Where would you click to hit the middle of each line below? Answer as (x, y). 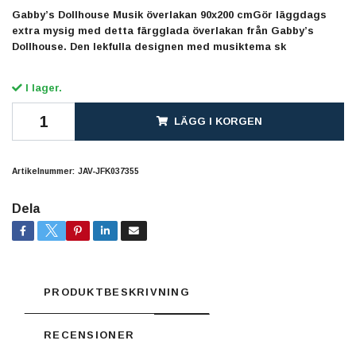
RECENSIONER (89, 335)
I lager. (42, 87)
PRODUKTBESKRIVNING (117, 292)
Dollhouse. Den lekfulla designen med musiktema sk (149, 46)
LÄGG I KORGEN (218, 121)
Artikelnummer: (43, 171)
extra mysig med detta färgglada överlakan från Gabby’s (163, 30)
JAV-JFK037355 (108, 171)
